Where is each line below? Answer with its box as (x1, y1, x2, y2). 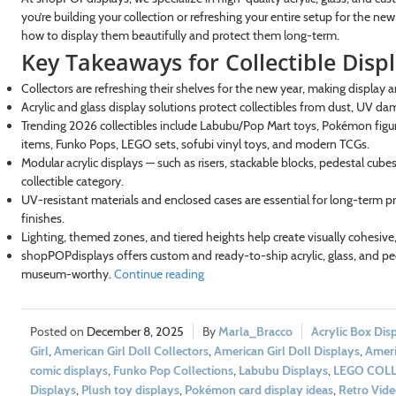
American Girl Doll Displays (213, 342, 360, 359)
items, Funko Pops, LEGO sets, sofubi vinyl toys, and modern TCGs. (20, 135, 369, 152)
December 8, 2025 (86, 323, 184, 339)
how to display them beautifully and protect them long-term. (20, 27, 339, 43)
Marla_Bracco (217, 323, 293, 339)
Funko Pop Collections (112, 362, 233, 378)
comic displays (29, 362, 108, 378)
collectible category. (20, 172, 124, 189)
